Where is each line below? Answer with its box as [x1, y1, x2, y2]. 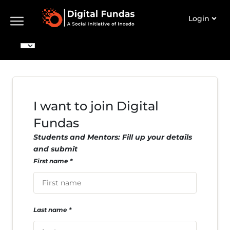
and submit [33, 144, 78, 154]
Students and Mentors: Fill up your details [33, 132, 192, 142]
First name [33, 157, 68, 165]
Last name [33, 206, 67, 214]
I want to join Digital [33, 99, 159, 114]
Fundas [33, 116, 79, 131]
